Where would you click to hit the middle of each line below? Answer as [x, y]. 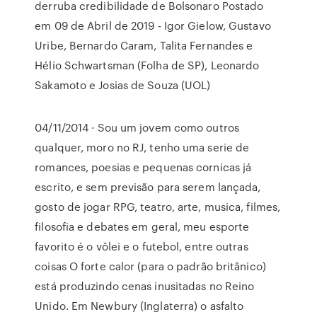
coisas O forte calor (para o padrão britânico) [150, 266]
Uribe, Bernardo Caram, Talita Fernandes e [144, 45]
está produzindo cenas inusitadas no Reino [145, 286]
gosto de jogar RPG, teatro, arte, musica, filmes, [158, 207]
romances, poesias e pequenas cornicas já [143, 167]
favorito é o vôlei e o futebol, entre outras [142, 246]
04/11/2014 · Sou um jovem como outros [137, 127]
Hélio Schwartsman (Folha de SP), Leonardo [147, 65]
